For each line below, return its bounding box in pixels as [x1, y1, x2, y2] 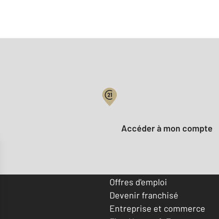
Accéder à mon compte [127, 123, 213, 134]
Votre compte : [109, 102, 168, 113]
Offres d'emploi [109, 176, 167, 187]
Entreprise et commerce [109, 202, 205, 214]
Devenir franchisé [109, 189, 178, 200]
